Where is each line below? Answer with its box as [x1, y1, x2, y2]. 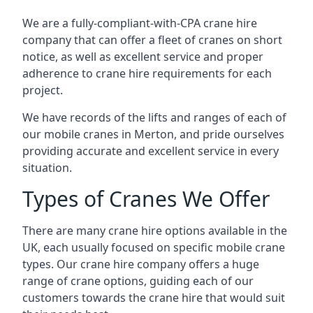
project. [22, 82, 63, 98]
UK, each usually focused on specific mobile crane [22, 240, 285, 255]
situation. [22, 160, 72, 175]
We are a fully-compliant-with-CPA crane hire [22, 15, 257, 31]
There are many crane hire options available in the [22, 223, 287, 238]
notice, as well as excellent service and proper [22, 49, 263, 64]
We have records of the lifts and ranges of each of [22, 110, 286, 125]
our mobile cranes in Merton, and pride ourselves [22, 126, 284, 142]
